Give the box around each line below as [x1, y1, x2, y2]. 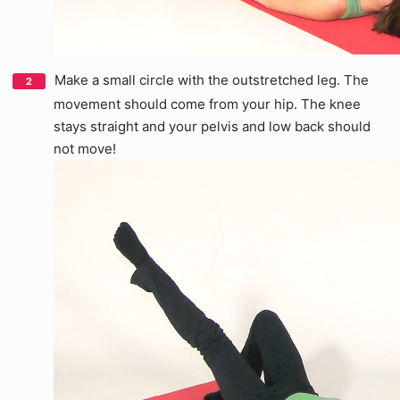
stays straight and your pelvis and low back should [54, 118, 371, 135]
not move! [54, 140, 116, 157]
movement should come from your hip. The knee [54, 96, 361, 112]
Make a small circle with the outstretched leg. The [54, 71, 369, 88]
